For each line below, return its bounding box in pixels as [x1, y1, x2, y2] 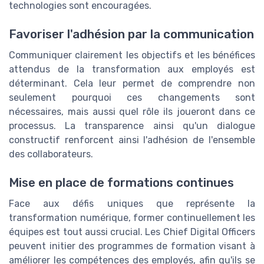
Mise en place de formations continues [9, 176, 234, 190]
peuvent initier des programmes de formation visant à [9, 240, 255, 252]
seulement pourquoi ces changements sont [9, 92, 255, 104]
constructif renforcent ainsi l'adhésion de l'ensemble [9, 134, 255, 146]
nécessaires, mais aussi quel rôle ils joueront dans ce [9, 106, 255, 118]
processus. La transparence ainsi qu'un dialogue [9, 120, 255, 132]
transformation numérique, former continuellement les [9, 212, 255, 224]
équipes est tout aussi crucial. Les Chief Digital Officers [9, 226, 255, 238]
